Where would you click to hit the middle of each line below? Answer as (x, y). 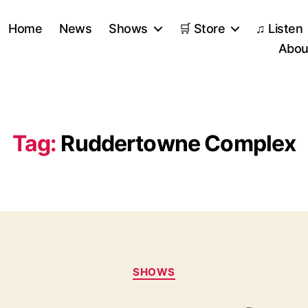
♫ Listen (279, 28)
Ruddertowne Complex (178, 143)
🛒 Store (202, 28)
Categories (184, 266)
